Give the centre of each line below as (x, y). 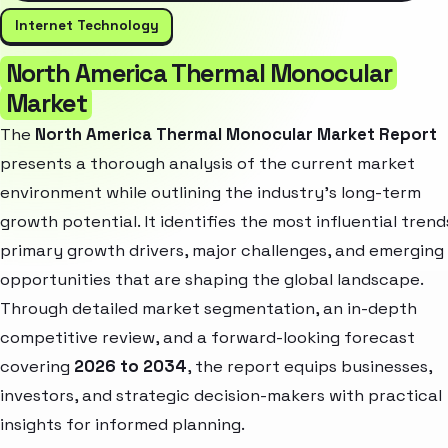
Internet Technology (86, 25)
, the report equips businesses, (309, 367)
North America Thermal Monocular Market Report (236, 135)
